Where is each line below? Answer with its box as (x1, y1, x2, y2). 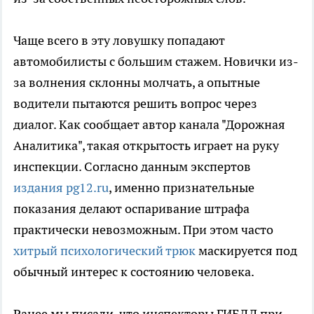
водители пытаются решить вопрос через (13, 95, 257, 112)
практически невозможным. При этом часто (13, 221, 273, 238)
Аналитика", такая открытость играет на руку (13, 137, 279, 154)
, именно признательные (109, 179, 254, 196)
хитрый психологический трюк (13, 243, 196, 259)
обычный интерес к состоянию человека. (13, 264, 254, 280)
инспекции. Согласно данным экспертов (13, 158, 251, 175)
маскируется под (196, 243, 297, 259)
